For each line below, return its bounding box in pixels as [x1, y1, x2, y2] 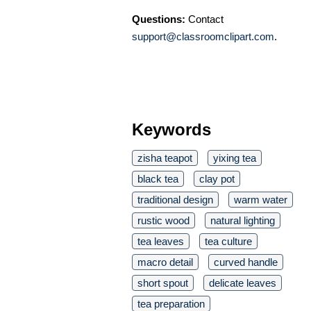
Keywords [132, 119, 211, 139]
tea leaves [137, 235, 184, 247]
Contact [185, 12, 224, 25]
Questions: [132, 12, 185, 25]
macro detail [137, 255, 193, 268]
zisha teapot [137, 151, 192, 164]
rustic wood [137, 214, 190, 226]
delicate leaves [209, 276, 276, 289]
